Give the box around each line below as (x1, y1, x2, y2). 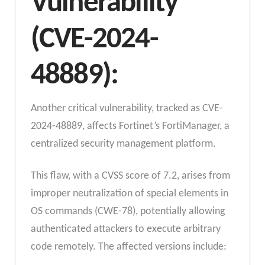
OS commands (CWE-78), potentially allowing (30, 205, 225, 217)
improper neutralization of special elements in (30, 188, 228, 199)
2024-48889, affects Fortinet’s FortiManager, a (30, 121, 230, 132)
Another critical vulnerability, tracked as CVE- (30, 103, 223, 115)
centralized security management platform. (30, 138, 216, 150)
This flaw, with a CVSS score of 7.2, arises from (30, 170, 230, 182)
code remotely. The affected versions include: (30, 241, 227, 253)
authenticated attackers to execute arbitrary (30, 223, 221, 235)
